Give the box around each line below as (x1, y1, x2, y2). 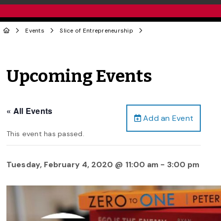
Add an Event (141, 112, 194, 123)
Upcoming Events (6, 66, 152, 87)
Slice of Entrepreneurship (60, 27, 133, 35)
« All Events (6, 105, 53, 116)
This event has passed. (6, 129, 84, 138)
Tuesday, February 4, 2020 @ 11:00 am (6, 159, 159, 170)
